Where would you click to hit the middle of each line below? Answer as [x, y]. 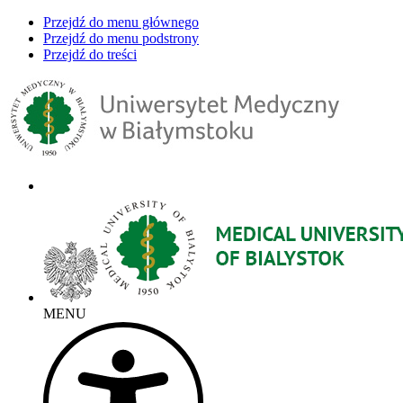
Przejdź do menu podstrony [121, 38]
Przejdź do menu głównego [121, 22]
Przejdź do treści [90, 54]
